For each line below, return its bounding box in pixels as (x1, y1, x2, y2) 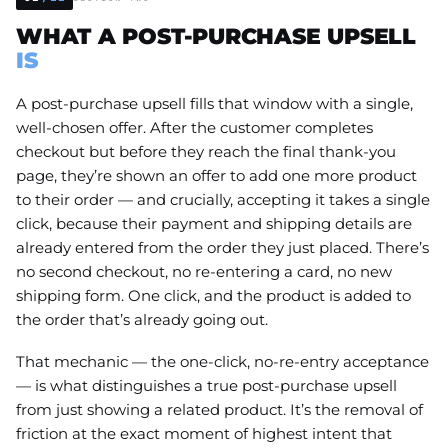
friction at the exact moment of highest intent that (16, 423, 392, 443)
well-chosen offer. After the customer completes (16, 117, 373, 137)
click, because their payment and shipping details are (16, 213, 412, 233)
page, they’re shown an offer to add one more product (16, 165, 417, 185)
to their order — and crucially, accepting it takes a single (16, 189, 430, 209)
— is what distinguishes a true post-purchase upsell (16, 375, 397, 395)
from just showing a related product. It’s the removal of (16, 399, 423, 419)
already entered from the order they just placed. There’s (16, 237, 429, 257)
